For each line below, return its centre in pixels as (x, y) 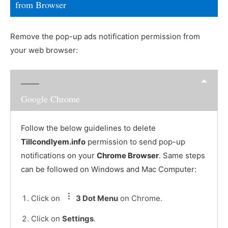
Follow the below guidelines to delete (88, 128)
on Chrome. (140, 198)
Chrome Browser (128, 155)
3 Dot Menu (97, 198)
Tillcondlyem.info (53, 141)
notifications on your (59, 155)
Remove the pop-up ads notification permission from (105, 37)
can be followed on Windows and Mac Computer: (109, 169)
